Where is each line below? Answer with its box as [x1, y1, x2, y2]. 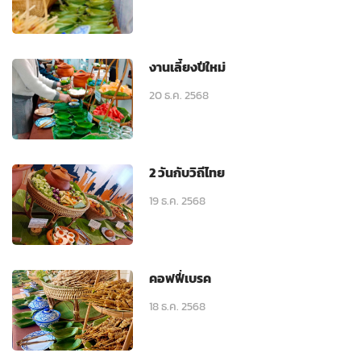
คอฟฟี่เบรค [149, 268, 211, 288]
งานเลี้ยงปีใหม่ [149, 57, 226, 77]
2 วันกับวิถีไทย [149, 163, 225, 182]
